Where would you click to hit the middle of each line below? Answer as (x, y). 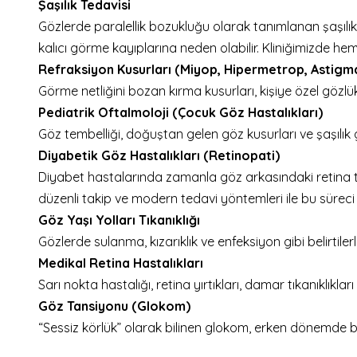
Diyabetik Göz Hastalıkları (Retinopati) (159, 155)
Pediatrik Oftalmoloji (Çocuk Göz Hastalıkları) (180, 112)
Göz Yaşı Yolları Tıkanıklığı (119, 220)
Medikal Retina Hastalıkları (121, 263)
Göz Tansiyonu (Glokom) (114, 306)
